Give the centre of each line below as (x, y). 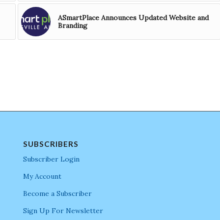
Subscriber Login (51, 159)
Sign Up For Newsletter (63, 210)
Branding (72, 26)
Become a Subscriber (57, 193)
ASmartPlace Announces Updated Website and (133, 18)
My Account (42, 177)
